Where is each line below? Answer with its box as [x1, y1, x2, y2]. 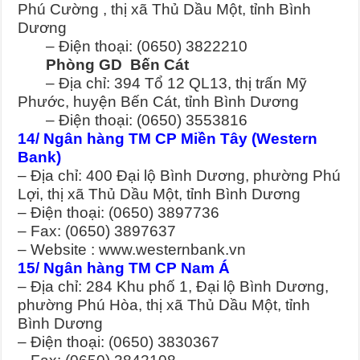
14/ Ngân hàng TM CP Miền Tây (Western [18, 130, 318, 148]
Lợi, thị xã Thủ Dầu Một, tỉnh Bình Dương [18, 186, 301, 203]
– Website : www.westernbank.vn [18, 241, 247, 259]
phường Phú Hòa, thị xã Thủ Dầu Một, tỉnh [18, 297, 311, 314]
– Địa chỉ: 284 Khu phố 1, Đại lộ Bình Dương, [18, 278, 329, 296]
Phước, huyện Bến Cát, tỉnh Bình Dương [18, 93, 300, 111]
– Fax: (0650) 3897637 [18, 223, 177, 240]
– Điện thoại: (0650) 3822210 [18, 38, 248, 55]
